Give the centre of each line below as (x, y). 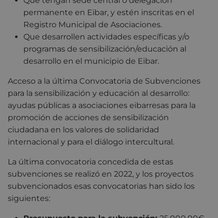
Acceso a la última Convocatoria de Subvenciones (104, 81)
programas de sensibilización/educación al (105, 49)
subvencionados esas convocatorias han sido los (101, 186)
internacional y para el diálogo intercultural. (92, 142)
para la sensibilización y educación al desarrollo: (99, 93)
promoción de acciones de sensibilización (88, 117)
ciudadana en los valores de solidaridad (83, 129)
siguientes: (29, 198)
